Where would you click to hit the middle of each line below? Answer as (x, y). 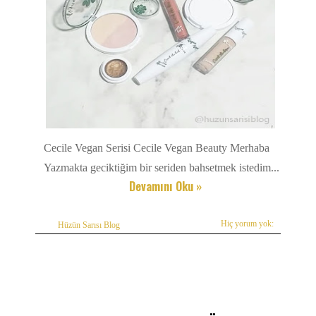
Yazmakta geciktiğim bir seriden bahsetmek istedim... (162, 167)
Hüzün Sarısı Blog (89, 225)
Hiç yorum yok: (247, 223)
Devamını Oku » (165, 186)
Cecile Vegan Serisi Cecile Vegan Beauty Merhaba (157, 147)
